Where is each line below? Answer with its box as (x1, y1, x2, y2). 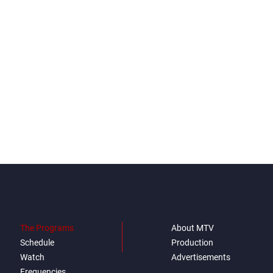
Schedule (19, 238, 54, 248)
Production (171, 238, 213, 248)
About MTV (171, 223, 214, 233)
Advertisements (171, 252, 230, 263)
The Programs (19, 223, 74, 233)
